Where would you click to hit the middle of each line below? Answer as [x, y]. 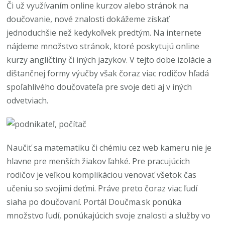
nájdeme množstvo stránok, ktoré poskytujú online [103, 46]
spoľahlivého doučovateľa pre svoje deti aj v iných [99, 87]
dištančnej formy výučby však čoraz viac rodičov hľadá [108, 73]
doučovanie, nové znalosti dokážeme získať [88, 19]
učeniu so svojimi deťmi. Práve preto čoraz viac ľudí [102, 188]
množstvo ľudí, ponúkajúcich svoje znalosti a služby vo [109, 215]
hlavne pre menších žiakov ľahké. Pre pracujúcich [98, 161]
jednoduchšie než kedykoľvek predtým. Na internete [104, 33]
